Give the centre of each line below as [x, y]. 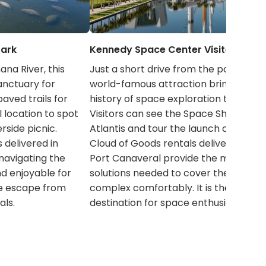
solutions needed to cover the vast [170, 173]
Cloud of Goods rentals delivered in [171, 144]
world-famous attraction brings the [173, 84]
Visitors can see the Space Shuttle [169, 114]
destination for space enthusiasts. [168, 203]
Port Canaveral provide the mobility [173, 159]
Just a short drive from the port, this [174, 69]
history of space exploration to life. [170, 99]
